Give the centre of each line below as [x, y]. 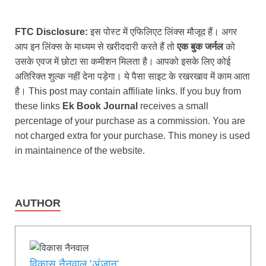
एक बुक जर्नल [200, 46]
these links [39, 106]
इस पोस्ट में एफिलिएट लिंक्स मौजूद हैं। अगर [162, 31]
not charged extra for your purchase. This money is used [132, 135]
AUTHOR [38, 203]
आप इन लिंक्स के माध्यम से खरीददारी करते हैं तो [96, 46]
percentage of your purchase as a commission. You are [130, 121]
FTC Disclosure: [51, 31]
